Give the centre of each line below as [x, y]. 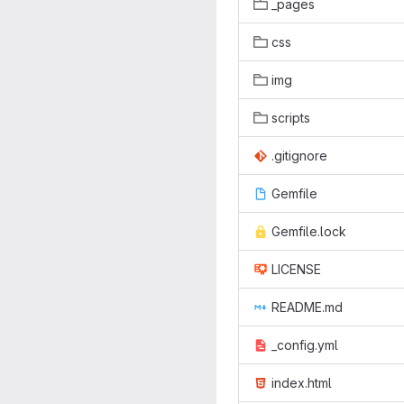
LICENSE [296, 269]
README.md [307, 307]
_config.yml [305, 345]
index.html [302, 383]
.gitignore [299, 156]
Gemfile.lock [309, 231]
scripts [291, 118]
